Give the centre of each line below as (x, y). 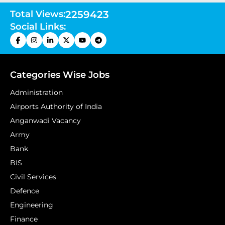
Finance (24, 219)
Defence (25, 191)
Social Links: (38, 27)
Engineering (32, 205)
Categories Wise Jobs (60, 75)
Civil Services (33, 177)
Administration (36, 92)
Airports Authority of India (56, 106)
